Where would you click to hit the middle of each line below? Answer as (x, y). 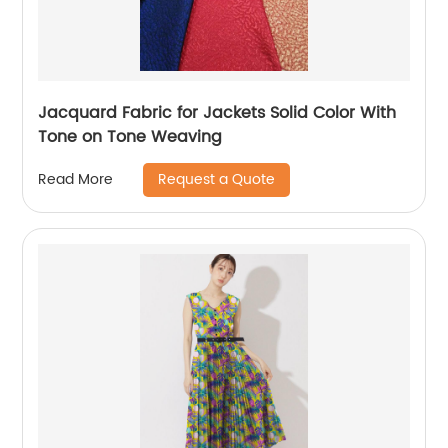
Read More (76, 179)
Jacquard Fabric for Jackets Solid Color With (217, 112)
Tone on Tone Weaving (130, 136)
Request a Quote (217, 179)
